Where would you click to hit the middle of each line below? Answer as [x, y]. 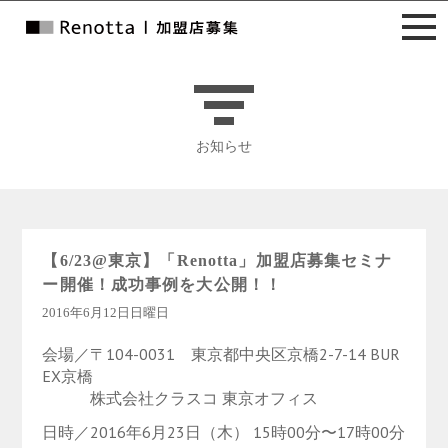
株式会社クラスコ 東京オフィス [180, 398]
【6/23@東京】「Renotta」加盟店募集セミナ [217, 260]
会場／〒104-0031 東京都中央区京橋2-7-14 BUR [221, 354]
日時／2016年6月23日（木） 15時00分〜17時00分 [224, 432]
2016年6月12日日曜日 [106, 312]
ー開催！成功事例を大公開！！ [162, 284]
